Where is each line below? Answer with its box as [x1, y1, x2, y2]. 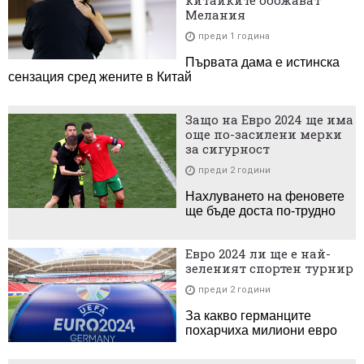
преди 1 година [198, 30, 271, 41]
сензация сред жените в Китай [8, 69, 192, 84]
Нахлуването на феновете [185, 188, 345, 203]
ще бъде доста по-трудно [185, 203, 336, 218]
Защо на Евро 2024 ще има [185, 110, 354, 128]
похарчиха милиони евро [185, 323, 338, 337]
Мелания [185, 6, 246, 23]
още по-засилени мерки [185, 125, 343, 142]
